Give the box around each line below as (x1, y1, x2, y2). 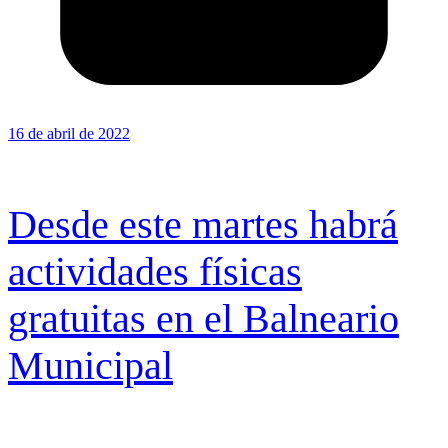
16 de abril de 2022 (8, 124, 130, 142)
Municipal (8, 342, 173, 388)
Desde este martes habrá (8, 201, 398, 247)
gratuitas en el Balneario (8, 295, 399, 341)
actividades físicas (8, 248, 302, 294)
